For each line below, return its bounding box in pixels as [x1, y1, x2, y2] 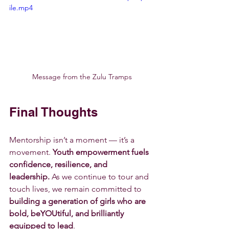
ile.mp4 [9, 3, 33, 12]
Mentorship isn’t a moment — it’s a [9, 135, 136, 145]
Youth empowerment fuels [53, 147, 151, 157]
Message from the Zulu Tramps [32, 72, 132, 82]
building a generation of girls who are [9, 196, 148, 207]
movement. [9, 147, 53, 157]
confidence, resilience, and [9, 159, 109, 170]
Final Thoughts [9, 105, 98, 120]
